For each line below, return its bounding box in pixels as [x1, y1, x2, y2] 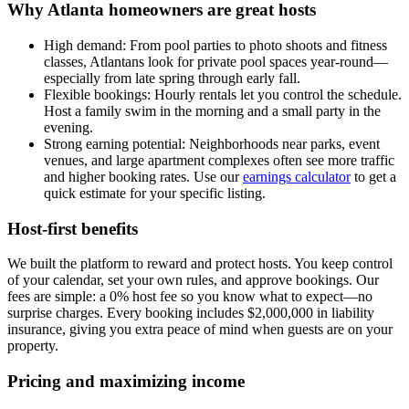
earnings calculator [243, 168, 351, 184]
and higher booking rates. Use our [44, 168, 243, 184]
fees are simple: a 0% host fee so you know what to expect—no [7, 288, 372, 305]
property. [7, 338, 58, 354]
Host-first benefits [7, 218, 138, 238]
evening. [44, 119, 93, 135]
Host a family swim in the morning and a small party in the [44, 102, 381, 119]
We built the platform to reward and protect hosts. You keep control [7, 256, 393, 272]
